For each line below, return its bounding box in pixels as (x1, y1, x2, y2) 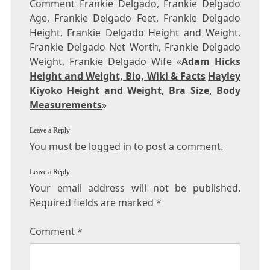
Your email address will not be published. (29, 181, 241, 195)
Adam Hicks (181, 55, 241, 69)
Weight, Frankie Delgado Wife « (29, 55, 182, 69)
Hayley (208, 69, 241, 83)
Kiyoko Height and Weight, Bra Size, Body (29, 84, 241, 98)
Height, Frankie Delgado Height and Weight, (29, 26, 241, 40)
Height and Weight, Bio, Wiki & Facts (29, 69, 206, 83)
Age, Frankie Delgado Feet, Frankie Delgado (29, 11, 241, 25)
